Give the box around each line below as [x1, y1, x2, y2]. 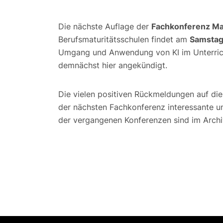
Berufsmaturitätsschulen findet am [58, 34, 190, 44]
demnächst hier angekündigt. [58, 60, 167, 70]
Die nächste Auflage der [58, 21, 151, 31]
